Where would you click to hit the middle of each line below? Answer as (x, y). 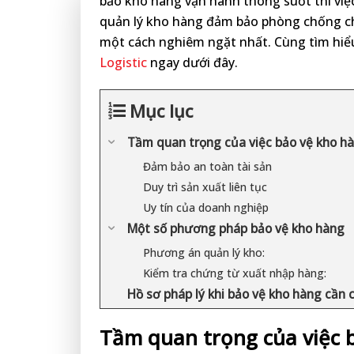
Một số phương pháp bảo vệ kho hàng (236, 228)
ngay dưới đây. (192, 62)
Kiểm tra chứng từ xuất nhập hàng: (235, 273)
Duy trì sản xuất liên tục (205, 186)
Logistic (123, 62)
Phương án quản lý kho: (204, 252)
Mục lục (161, 110)
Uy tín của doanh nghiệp (206, 207)
